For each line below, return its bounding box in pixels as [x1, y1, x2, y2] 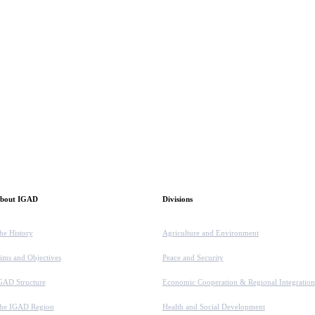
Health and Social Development [162, 302, 265, 311]
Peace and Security [162, 253, 224, 262]
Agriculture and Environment [162, 229, 259, 238]
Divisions [162, 195, 193, 204]
